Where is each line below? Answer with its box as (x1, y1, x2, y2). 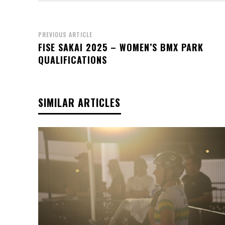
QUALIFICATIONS (38, 53, 107, 66)
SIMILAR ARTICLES (38, 94, 121, 110)
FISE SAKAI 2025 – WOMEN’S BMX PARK (38, 40, 203, 54)
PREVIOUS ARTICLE (38, 30, 92, 39)
